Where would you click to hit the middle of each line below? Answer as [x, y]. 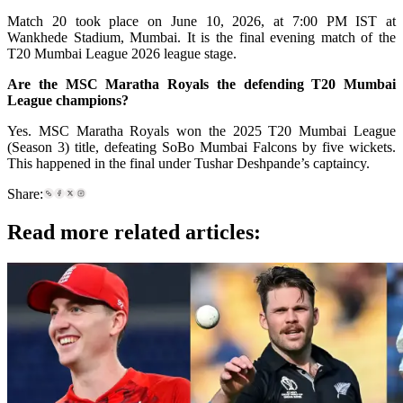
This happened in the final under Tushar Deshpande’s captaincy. [188, 164]
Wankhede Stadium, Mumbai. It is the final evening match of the [201, 38]
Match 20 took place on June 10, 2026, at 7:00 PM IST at [201, 22]
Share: [25, 194]
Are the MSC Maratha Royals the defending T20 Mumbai [201, 85]
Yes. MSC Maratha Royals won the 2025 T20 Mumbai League [201, 131]
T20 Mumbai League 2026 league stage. [122, 54]
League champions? [68, 101]
